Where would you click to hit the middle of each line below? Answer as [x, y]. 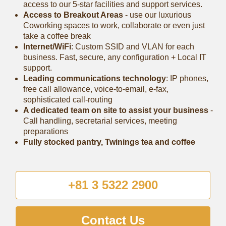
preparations [45, 131]
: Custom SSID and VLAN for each [132, 46]
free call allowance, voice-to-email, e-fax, [96, 89]
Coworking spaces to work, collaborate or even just [114, 25]
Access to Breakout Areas [73, 15]
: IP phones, [187, 78]
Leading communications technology [94, 78]
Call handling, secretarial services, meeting [100, 121]
